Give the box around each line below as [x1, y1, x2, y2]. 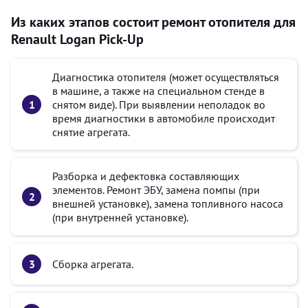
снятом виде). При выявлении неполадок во [52, 98, 265, 111]
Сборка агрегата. [52, 257, 133, 271]
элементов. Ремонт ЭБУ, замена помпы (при [52, 183, 260, 197]
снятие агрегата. [52, 125, 130, 139]
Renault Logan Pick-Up [11, 30, 144, 48]
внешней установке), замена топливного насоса [52, 197, 283, 210]
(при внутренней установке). [52, 210, 188, 224]
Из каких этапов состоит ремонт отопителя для [11, 13, 296, 31]
